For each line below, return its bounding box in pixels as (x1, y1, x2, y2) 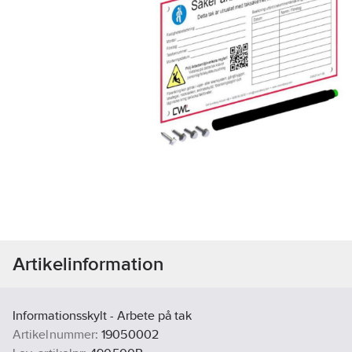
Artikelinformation (13, 253, 164, 275)
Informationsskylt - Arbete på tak (13, 308, 192, 324)
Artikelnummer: (13, 327, 99, 343)
